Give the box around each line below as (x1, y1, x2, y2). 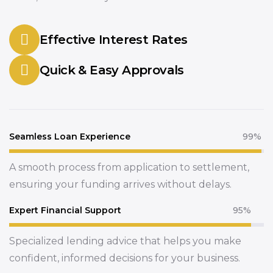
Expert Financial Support (9, 205, 121, 216)
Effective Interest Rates (40, 32, 188, 47)
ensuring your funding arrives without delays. (9, 179, 232, 191)
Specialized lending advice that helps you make (9, 235, 241, 247)
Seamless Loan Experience (9, 131, 130, 143)
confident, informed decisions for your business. (9, 252, 240, 264)
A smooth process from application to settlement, (9, 161, 249, 174)
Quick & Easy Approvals (40, 62, 184, 77)
